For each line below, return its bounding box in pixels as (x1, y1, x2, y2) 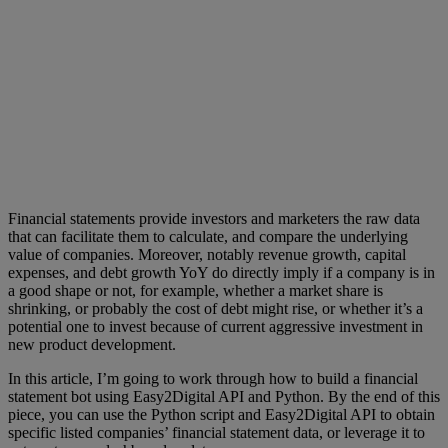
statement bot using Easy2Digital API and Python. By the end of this (8, 388, 440, 405)
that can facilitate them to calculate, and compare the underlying (8, 228, 408, 245)
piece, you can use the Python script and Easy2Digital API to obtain (8, 406, 435, 423)
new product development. (8, 336, 176, 353)
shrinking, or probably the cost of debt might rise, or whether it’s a (8, 300, 423, 317)
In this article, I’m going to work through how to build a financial (8, 370, 418, 387)
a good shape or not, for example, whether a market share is (8, 282, 383, 299)
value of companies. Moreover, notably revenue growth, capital (8, 246, 406, 263)
